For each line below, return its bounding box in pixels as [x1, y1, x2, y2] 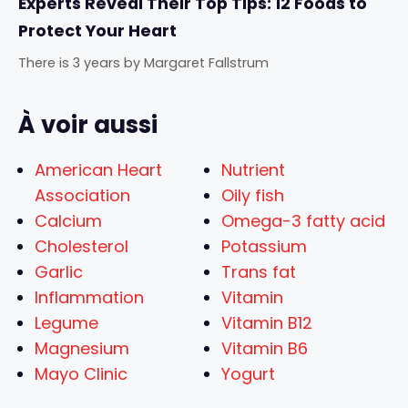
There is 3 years [18, 54, 120, 73]
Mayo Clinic [35, 362, 127, 386]
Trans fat [221, 260, 296, 284]
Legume [35, 311, 98, 335]
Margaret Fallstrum [144, 54, 269, 73]
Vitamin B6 [221, 337, 308, 361]
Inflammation [35, 286, 144, 310]
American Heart [35, 158, 162, 182]
